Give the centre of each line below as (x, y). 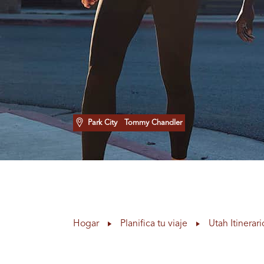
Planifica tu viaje (154, 224)
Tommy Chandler (151, 123)
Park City (102, 123)
